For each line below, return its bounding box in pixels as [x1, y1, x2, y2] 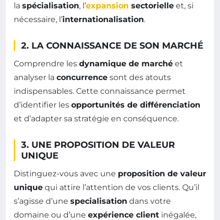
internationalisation [62, 14, 144, 24]
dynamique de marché [79, 58, 173, 68]
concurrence [56, 72, 108, 82]
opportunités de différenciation [71, 100, 200, 110]
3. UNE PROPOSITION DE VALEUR [21, 139, 175, 150]
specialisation [70, 196, 127, 206]
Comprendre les [14, 58, 79, 68]
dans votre [127, 196, 171, 206]
